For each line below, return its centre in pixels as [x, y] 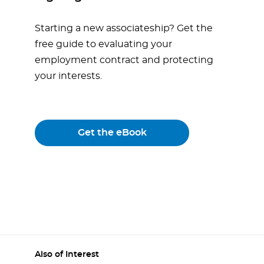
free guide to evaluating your [103, 44]
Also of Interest [67, 255]
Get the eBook [112, 133]
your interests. [68, 76]
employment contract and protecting [124, 60]
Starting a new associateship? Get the [124, 29]
